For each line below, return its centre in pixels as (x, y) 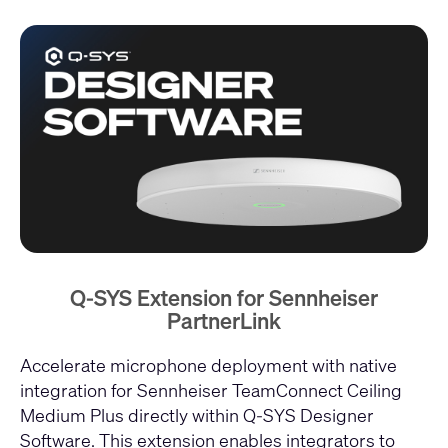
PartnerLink (224, 320)
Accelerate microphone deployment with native (208, 364)
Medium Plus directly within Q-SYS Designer (197, 414)
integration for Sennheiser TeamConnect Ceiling (211, 389)
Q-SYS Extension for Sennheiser (224, 297)
